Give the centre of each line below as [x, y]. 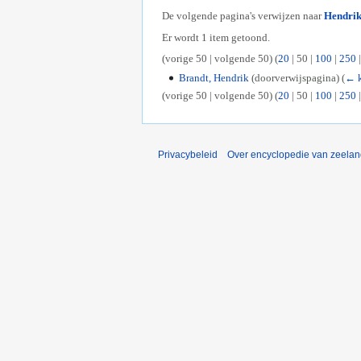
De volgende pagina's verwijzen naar [243, 16]
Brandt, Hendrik [214, 78]
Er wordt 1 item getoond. [216, 37]
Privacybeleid [188, 154]
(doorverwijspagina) [295, 78]
